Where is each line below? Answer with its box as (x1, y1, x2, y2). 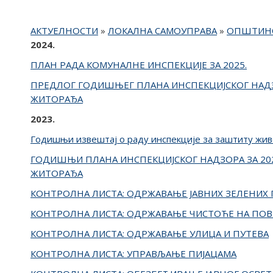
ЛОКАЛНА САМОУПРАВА (108, 24, 217, 37)
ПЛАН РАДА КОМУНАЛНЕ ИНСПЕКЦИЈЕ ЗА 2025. (30, 58, 247, 71)
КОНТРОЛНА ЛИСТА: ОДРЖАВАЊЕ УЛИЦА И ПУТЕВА (30, 227, 269, 239)
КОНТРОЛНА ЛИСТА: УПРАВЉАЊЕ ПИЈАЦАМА (30, 247, 236, 260)
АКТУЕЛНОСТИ (30, 24, 98, 37)
